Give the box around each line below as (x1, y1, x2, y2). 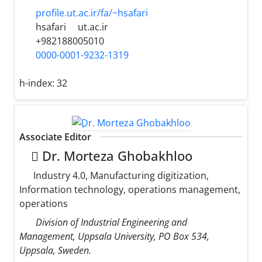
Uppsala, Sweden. (19, 243, 91, 257)
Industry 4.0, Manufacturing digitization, (31, 168, 209, 182)
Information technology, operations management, (19, 182, 240, 196)
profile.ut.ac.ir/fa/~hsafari (36, 6, 148, 20)
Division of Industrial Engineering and (36, 215, 187, 229)
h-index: (19, 77, 57, 90)
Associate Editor (19, 130, 91, 143)
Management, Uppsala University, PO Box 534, (19, 229, 209, 243)
